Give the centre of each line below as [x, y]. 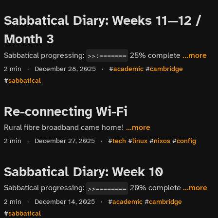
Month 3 [29, 39]
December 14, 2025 [64, 201]
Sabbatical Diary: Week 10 [84, 172]
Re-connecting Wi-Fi [66, 111]
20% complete [156, 188]
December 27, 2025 [64, 141]
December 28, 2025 [64, 69]
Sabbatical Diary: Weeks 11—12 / [103, 21]
